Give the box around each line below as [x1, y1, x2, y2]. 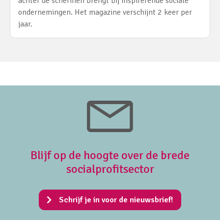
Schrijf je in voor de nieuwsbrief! [59, 195, 173, 205]
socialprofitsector [66, 162, 154, 177]
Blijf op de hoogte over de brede [30, 148, 190, 163]
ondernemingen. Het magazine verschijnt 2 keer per [18, 7, 192, 18]
